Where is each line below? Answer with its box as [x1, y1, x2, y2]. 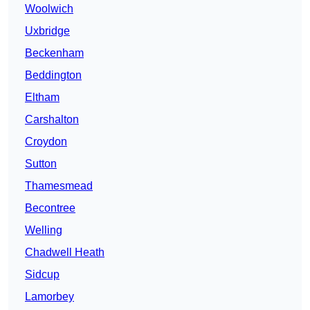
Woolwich [25, 3, 73, 15]
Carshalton [25, 113, 79, 126]
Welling [25, 224, 62, 237]
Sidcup [25, 268, 60, 281]
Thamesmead [25, 180, 93, 192]
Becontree [25, 202, 75, 215]
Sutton [25, 158, 57, 170]
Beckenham [25, 47, 84, 60]
